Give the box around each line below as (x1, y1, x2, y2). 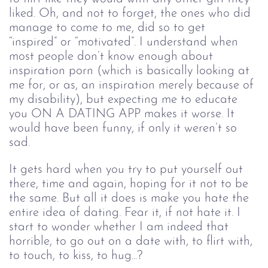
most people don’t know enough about (9, 50, 217, 63)
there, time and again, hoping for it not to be (9, 178, 252, 190)
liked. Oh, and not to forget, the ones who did (9, 7, 254, 20)
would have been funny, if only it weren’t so (9, 122, 240, 135)
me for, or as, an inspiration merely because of (9, 79, 257, 92)
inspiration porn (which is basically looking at (9, 65, 253, 78)
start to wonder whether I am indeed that (9, 221, 232, 233)
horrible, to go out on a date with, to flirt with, (9, 235, 256, 248)
